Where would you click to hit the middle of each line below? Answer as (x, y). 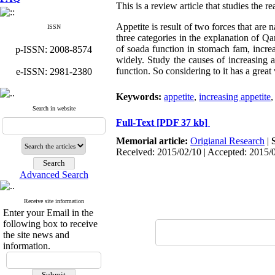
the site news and (36, 235)
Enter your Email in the (48, 213)
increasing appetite (235, 97)
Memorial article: (153, 141)
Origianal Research (227, 141)
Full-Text (136, 122)
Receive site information (54, 201)
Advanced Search (54, 175)
